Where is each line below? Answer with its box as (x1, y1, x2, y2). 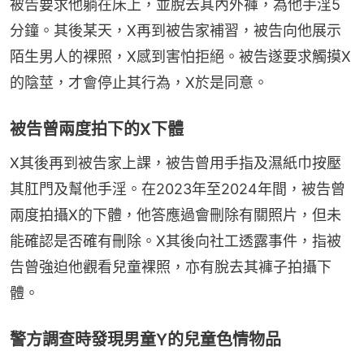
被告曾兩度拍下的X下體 (10, 119, 184, 139)
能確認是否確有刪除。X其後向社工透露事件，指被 (10, 232, 341, 249)
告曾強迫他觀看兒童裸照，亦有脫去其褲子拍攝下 (10, 258, 331, 275)
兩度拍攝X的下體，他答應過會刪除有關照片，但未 (10, 206, 341, 223)
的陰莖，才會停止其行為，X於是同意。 (10, 73, 268, 91)
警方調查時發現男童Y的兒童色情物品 (10, 329, 281, 349)
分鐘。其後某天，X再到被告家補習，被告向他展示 (10, 21, 341, 39)
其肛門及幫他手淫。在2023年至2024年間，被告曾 (10, 180, 345, 197)
